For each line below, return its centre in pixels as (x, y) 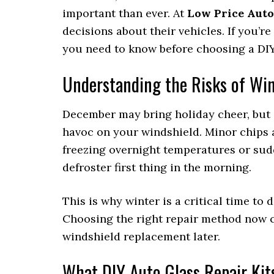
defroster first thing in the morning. (157, 168)
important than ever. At (125, 13)
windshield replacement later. (141, 237)
